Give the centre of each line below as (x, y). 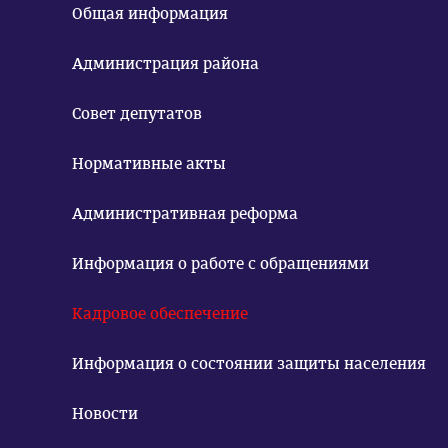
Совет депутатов (137, 113)
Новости (105, 413)
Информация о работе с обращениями (220, 263)
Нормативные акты (149, 163)
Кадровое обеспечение (160, 313)
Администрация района (165, 63)
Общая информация (150, 13)
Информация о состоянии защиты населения (249, 363)
